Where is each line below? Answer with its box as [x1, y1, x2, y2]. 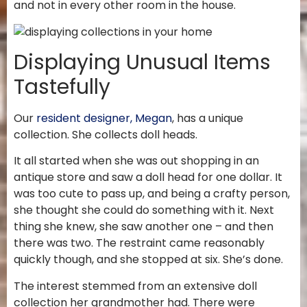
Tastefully [14, 73, 110, 102]
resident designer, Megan [36, 110, 172, 127]
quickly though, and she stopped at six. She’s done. [14, 251, 283, 268]
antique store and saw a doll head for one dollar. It [14, 169, 282, 186]
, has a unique [172, 110, 243, 127]
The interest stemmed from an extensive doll [14, 278, 257, 294]
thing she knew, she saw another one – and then [14, 219, 273, 235]
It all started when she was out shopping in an [14, 153, 259, 169]
